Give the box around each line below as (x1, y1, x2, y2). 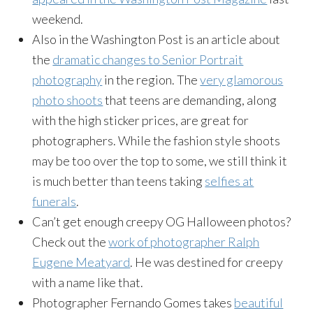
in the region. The (102, 72, 201, 87)
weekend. (32, 11, 84, 27)
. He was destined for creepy (130, 254, 284, 270)
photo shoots (32, 92, 103, 108)
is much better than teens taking (32, 173, 205, 189)
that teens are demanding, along (103, 92, 277, 108)
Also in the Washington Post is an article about (32, 31, 281, 47)
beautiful (234, 295, 284, 310)
